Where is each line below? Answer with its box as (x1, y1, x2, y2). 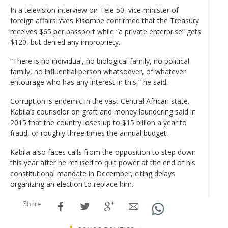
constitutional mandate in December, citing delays (10, 168, 175, 178)
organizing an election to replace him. (10, 179, 133, 189)
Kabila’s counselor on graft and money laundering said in (10, 106, 196, 117)
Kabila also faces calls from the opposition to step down (10, 147, 196, 157)
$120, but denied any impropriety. (10, 37, 120, 47)
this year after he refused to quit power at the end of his (10, 157, 195, 167)
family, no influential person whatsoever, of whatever (10, 66, 186, 76)
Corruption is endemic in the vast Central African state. (10, 96, 189, 106)
